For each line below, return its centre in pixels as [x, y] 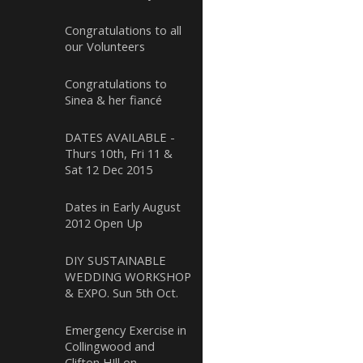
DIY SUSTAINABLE [115, 260]
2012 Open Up [104, 223]
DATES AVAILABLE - [120, 137]
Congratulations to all [123, 30]
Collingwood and [110, 346]
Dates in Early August [123, 207]
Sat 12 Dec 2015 [109, 169]
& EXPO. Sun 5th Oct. [122, 293]
